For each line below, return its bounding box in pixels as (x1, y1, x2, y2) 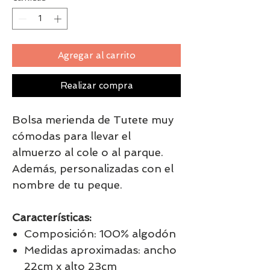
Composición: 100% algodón (24, 227, 176, 240)
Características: (12, 210, 92, 224)
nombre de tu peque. (12, 178, 122, 191)
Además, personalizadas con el (12, 162, 174, 175)
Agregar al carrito (57, 49, 136, 61)
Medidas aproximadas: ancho (24, 243, 177, 256)
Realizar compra (60, 80, 133, 91)
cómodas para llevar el (12, 129, 131, 142)
